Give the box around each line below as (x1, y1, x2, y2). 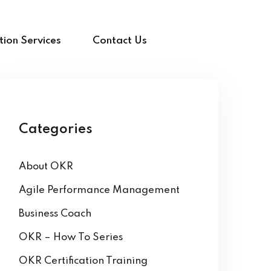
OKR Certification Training (19, 256, 148, 266)
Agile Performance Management (19, 185, 180, 195)
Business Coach (19, 209, 91, 219)
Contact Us (92, 36, 147, 46)
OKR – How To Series (19, 232, 123, 243)
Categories (19, 123, 93, 136)
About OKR (19, 162, 73, 172)
